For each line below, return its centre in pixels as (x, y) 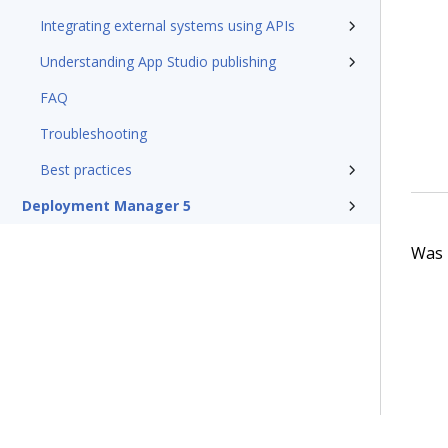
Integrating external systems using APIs (167, 25)
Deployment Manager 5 (106, 205)
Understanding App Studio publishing (158, 61)
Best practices (86, 169)
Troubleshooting (93, 133)
